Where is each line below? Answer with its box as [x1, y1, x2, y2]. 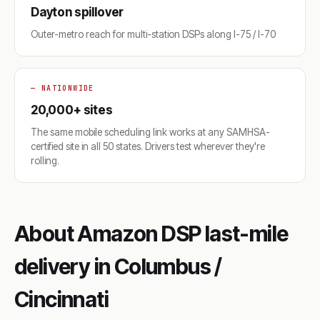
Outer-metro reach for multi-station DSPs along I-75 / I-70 [31, 29, 276, 40]
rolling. [31, 155, 59, 166]
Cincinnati [14, 286, 109, 312]
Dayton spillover [31, 5, 124, 19]
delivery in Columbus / [14, 254, 222, 279]
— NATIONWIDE [31, 84, 94, 93]
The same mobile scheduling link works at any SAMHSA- [31, 126, 270, 138]
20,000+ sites [31, 103, 113, 117]
